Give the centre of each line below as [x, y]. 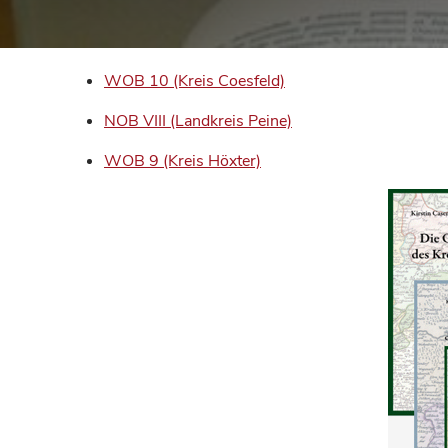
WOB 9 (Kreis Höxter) [182, 161]
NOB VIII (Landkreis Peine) [198, 121]
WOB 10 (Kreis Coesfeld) [194, 81]
